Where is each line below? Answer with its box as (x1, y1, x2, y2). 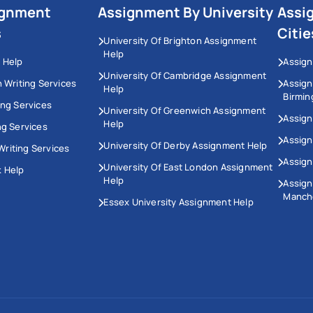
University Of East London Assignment (103, 161, 273, 174)
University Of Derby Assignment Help (103, 139, 268, 152)
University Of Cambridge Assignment (103, 69, 267, 82)
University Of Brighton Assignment (103, 34, 256, 48)
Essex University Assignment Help (103, 196, 254, 209)
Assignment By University (98, 3, 274, 22)
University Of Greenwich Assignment (103, 104, 266, 117)
